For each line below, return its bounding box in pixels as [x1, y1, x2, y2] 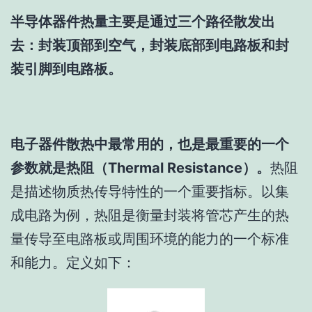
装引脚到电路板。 [10, 61, 122, 78]
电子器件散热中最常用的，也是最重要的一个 [10, 136, 289, 153]
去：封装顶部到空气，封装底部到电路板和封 [10, 37, 289, 54]
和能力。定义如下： [10, 254, 136, 272]
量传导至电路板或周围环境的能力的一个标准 [10, 231, 289, 248]
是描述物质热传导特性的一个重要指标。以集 [10, 183, 289, 201]
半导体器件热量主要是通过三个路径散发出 [10, 13, 275, 31]
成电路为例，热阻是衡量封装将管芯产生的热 [10, 207, 289, 224]
